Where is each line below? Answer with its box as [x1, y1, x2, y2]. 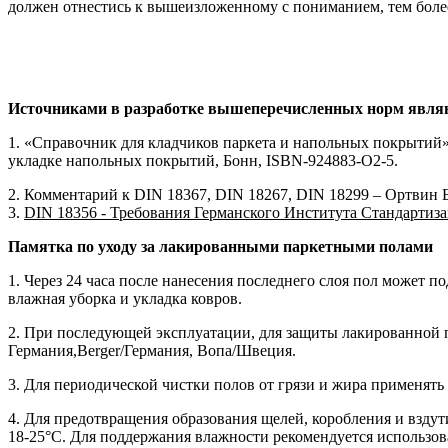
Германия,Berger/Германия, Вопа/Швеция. [8, 341, 296, 359]
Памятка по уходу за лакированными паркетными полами [8, 237, 433, 255]
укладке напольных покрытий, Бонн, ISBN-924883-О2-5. [8, 151, 398, 169]
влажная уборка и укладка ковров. [8, 289, 242, 307]
